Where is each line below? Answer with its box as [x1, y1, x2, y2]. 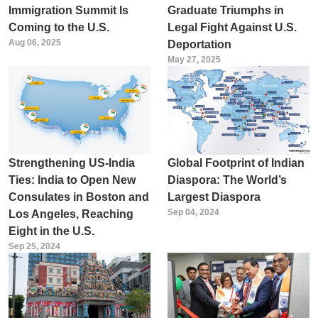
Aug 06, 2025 [8, 37, 61, 48]
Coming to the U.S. [8, 21, 109, 33]
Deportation [167, 38, 231, 50]
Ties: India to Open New [8, 173, 136, 186]
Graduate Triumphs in [167, 4, 284, 16]
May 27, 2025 [167, 54, 221, 65]
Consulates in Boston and [8, 190, 149, 203]
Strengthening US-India [8, 156, 135, 169]
